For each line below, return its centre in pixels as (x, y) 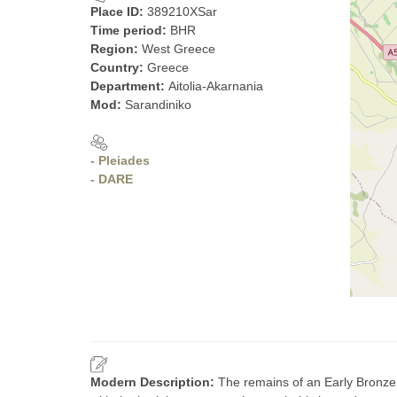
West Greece (179, 49)
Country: (119, 67)
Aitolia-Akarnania (216, 86)
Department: (129, 86)
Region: (116, 49)
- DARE (112, 179)
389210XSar (182, 12)
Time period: (130, 30)
